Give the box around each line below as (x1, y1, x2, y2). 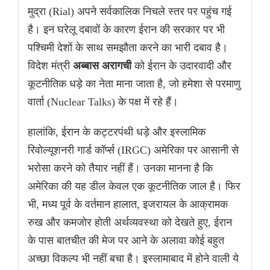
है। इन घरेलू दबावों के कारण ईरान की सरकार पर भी (28, 24, 225, 36)
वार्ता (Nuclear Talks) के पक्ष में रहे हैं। (28, 96, 178, 108)
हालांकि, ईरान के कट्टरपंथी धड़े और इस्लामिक (28, 126, 206, 139)
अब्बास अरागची (73, 60, 131, 72)
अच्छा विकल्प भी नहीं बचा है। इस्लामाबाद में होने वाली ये (28, 253, 239, 265)
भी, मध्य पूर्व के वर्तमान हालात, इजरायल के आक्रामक (28, 198, 228, 211)
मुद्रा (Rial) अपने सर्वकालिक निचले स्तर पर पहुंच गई (28, 5, 231, 18)
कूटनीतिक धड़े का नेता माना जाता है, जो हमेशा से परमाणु (28, 78, 240, 90)
